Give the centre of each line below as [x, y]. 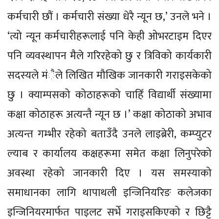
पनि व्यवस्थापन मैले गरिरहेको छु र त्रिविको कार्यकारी [109, 56]
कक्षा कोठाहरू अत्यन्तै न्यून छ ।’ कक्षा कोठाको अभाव [109, 115]
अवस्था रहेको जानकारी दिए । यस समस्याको [109, 174]
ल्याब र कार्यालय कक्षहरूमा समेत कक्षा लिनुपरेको [109, 154]
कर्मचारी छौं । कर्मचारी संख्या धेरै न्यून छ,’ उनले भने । [109, 17]
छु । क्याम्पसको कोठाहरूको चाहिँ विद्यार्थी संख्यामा [109, 95]
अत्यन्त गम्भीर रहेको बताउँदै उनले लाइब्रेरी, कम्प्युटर [109, 134]
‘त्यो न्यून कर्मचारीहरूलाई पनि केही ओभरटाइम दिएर [109, 37]
